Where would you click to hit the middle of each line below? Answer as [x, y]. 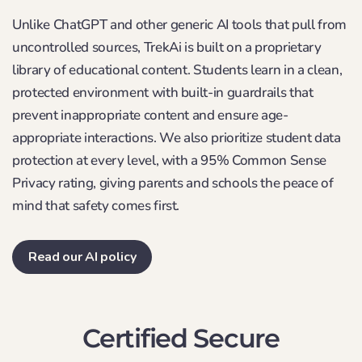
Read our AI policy [82, 257]
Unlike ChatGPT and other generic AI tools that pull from [179, 24]
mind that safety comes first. [96, 205]
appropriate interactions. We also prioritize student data [177, 137]
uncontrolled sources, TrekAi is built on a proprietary [167, 47]
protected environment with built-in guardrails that [163, 92]
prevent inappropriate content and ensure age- [150, 115]
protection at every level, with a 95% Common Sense [170, 160]
